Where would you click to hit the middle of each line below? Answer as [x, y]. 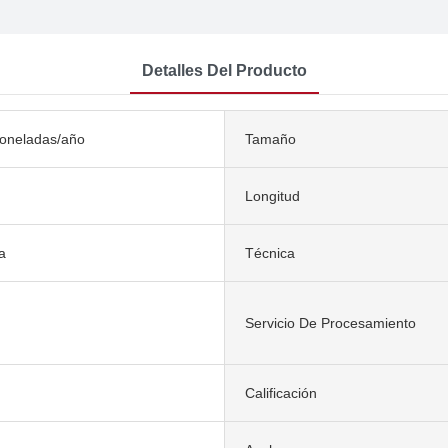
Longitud [272, 195]
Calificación [281, 392]
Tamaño [270, 138]
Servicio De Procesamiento [330, 322]
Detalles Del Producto [224, 70]
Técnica [270, 252]
